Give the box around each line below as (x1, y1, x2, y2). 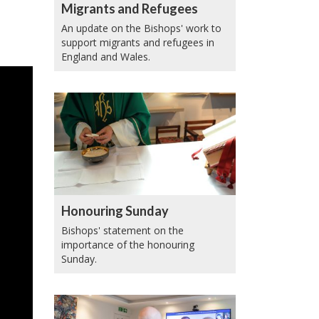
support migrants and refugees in (61, 35, 214, 49)
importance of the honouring (61, 237, 194, 251)
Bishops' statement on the (61, 223, 184, 237)
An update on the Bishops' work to (61, 21, 221, 35)
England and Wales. (61, 49, 150, 63)
